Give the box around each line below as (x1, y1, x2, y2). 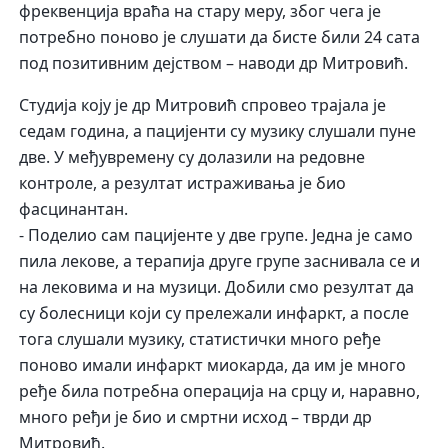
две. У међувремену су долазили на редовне (19, 146, 366, 169)
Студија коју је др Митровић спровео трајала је (19, 94, 387, 117)
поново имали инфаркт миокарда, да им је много (19, 354, 407, 377)
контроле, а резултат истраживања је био (19, 172, 347, 195)
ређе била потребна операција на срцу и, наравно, (19, 380, 421, 403)
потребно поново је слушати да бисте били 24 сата (19, 26, 421, 49)
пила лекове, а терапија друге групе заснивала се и (19, 250, 421, 273)
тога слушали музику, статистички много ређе (19, 328, 382, 351)
